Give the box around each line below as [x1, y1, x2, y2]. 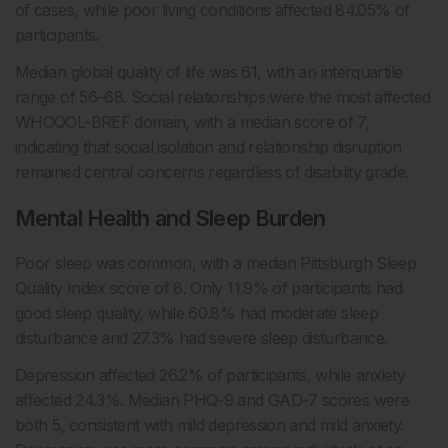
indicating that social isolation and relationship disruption [15, 137, 402, 158]
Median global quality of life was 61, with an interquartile [15, 62, 403, 83]
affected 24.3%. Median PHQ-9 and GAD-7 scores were [15, 390, 409, 411]
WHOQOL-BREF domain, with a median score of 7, [15, 112, 370, 133]
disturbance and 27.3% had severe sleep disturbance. [15, 328, 388, 349]
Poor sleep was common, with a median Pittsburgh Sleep [15, 253, 417, 274]
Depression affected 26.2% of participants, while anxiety [15, 365, 406, 386]
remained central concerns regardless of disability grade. [15, 162, 409, 183]
